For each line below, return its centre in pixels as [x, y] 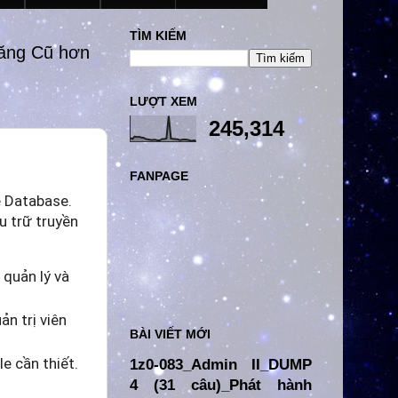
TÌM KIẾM [158, 36]
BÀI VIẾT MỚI [170, 334]
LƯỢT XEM [163, 102]
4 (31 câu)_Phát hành [221, 385]
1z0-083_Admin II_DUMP [221, 364]
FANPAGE [159, 175]
